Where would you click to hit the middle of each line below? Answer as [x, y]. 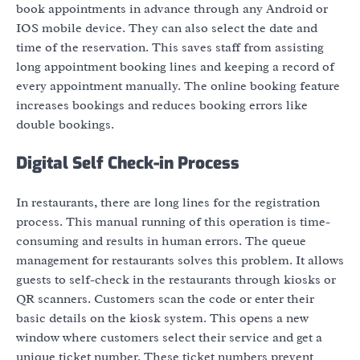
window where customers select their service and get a [169, 337]
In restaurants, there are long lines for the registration [168, 202]
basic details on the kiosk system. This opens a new [162, 318]
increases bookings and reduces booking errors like [162, 106]
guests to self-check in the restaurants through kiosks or [176, 279]
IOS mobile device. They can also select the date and [167, 29]
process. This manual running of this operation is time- [173, 221]
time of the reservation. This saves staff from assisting [170, 48]
